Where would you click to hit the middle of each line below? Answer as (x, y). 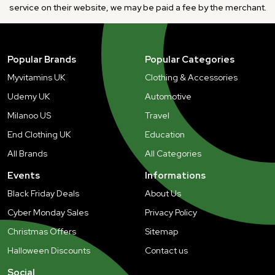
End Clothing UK (39, 134)
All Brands (27, 153)
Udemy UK (29, 96)
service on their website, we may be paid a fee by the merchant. (137, 7)
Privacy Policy (171, 212)
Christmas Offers (42, 231)
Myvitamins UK (36, 77)
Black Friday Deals (43, 193)
